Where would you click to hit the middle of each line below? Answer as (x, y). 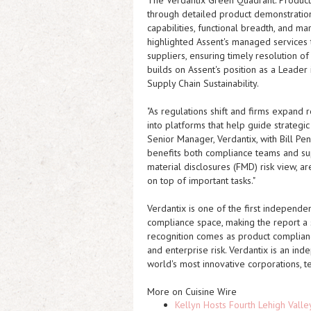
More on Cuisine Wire (192, 292)
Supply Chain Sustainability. (203, 83)
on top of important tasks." (201, 180)
